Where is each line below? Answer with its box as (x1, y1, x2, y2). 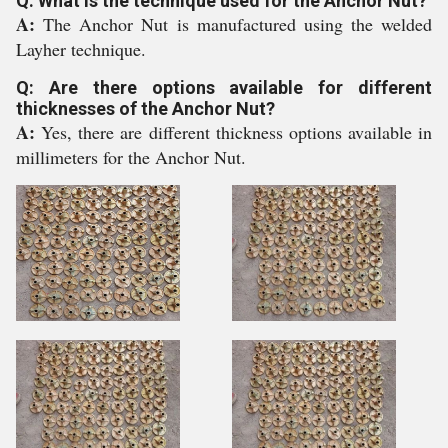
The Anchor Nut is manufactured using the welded (43, 12, 432, 36)
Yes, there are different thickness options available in (41, 120, 432, 144)
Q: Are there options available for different (16, 77, 432, 98)
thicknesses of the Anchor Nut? (16, 98, 275, 119)
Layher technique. (16, 37, 146, 61)
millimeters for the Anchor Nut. (16, 145, 246, 169)
